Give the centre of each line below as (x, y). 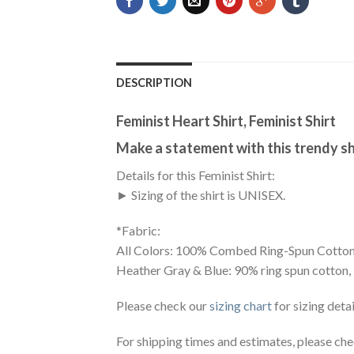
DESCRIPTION (154, 83)
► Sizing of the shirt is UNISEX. (201, 195)
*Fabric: (138, 231)
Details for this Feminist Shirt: (196, 175)
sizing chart (241, 306)
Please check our (163, 306)
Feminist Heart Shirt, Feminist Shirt (226, 121)
